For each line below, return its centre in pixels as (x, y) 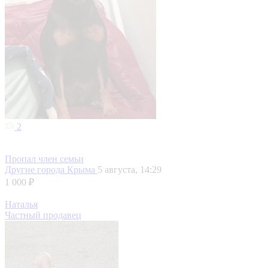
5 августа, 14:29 (130, 170)
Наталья (21, 205)
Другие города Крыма (51, 170)
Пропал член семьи (44, 159)
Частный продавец (43, 215)
